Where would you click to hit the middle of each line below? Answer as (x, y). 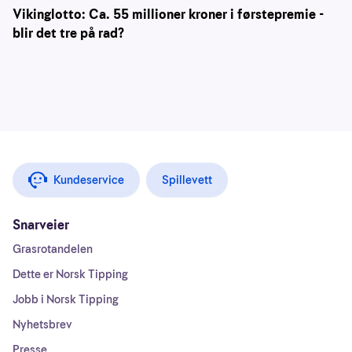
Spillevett (187, 180)
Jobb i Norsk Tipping (66, 299)
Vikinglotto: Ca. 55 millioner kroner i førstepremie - (168, 15)
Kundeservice (89, 180)
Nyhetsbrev (42, 324)
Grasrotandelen (53, 249)
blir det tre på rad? (68, 33)
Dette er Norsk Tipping (70, 274)
